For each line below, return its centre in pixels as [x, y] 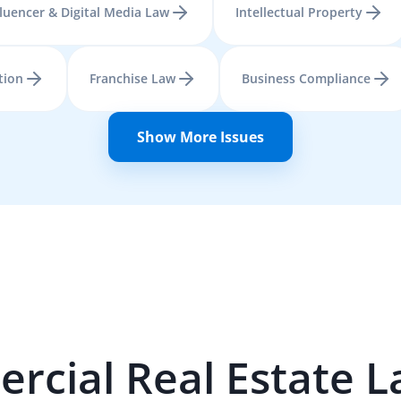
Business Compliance [306, 78]
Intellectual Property [299, 12]
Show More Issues [200, 137]
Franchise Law [132, 78]
